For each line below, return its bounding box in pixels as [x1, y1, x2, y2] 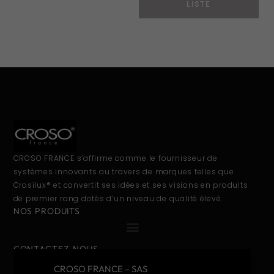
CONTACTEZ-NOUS [13, 243, 98, 254]
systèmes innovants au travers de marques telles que [13, 166, 234, 177]
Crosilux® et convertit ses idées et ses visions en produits [13, 179, 248, 190]
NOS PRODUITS [13, 205, 81, 217]
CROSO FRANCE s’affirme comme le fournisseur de [13, 152, 218, 163]
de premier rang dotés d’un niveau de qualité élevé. [13, 193, 223, 204]
